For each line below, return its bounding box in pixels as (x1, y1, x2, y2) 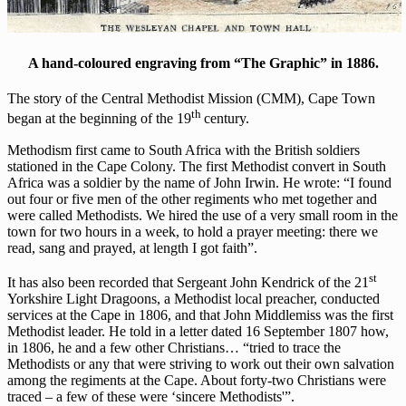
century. (204, 111, 249, 127)
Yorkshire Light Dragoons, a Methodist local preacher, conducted (7, 291, 380, 306)
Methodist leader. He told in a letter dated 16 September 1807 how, (7, 324, 389, 339)
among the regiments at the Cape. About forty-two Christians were (7, 372, 386, 388)
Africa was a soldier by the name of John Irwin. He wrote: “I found (7, 174, 391, 190)
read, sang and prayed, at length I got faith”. (7, 239, 257, 256)
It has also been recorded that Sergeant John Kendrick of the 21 (7, 275, 369, 290)
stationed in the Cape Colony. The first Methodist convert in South (7, 158, 386, 174)
